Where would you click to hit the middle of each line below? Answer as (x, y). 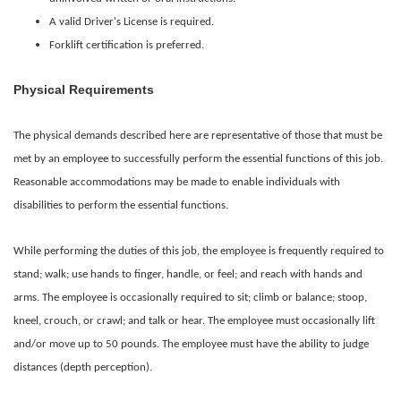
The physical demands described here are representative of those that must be (198, 136)
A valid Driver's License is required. (132, 22)
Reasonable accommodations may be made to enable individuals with (177, 182)
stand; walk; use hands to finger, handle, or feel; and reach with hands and (188, 274)
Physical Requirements (84, 90)
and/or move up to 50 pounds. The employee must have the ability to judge (191, 344)
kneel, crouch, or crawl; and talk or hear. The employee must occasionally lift (194, 321)
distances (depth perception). (83, 367)
